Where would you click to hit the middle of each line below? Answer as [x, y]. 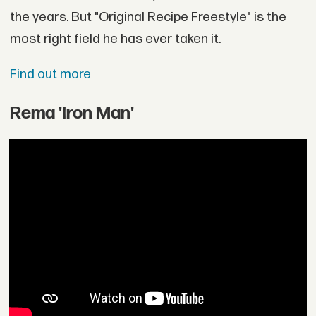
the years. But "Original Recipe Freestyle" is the [148, 18]
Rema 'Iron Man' [72, 114]
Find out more [50, 74]
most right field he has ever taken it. [115, 39]
